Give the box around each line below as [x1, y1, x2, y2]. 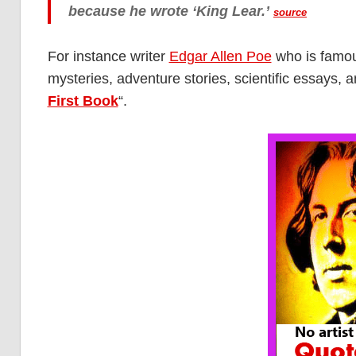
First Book [47, 93, 118, 110]
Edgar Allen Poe [168, 48, 272, 65]
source [273, 6, 307, 19]
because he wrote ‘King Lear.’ [68, 3, 269, 20]
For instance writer [47, 48, 169, 65]
